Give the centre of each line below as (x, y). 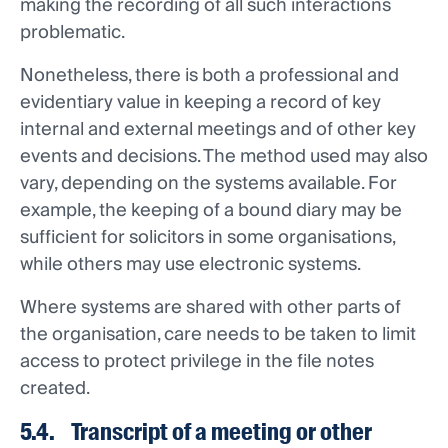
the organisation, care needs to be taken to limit (218, 335)
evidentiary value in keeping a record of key (200, 103)
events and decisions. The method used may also (224, 157)
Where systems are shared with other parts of (210, 308)
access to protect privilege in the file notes (197, 362)
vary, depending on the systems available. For (208, 184)
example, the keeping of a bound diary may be (211, 211)
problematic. (74, 33)
